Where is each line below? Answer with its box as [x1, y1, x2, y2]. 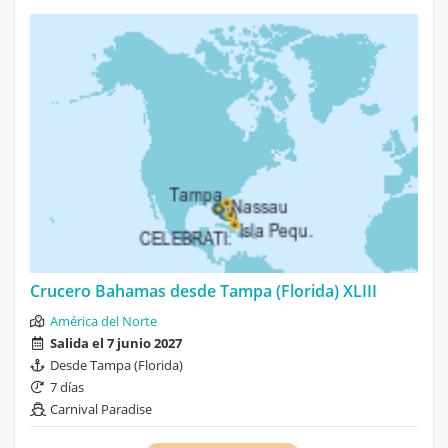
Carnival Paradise [50, 399, 152, 418]
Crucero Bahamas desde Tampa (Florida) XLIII [30, 279, 377, 302]
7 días [50, 377, 84, 396]
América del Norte [50, 311, 157, 330]
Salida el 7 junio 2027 [50, 333, 182, 352]
